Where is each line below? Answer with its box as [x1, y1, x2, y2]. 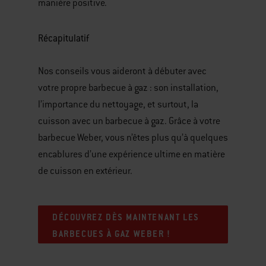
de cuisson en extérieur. [38, 165, 132, 178]
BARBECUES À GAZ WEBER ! [52, 228, 171, 239]
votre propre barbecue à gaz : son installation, [38, 82, 218, 94]
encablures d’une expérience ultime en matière [38, 148, 225, 161]
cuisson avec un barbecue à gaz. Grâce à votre [38, 115, 220, 128]
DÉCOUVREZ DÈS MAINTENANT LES [52, 211, 199, 223]
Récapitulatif [38, 32, 89, 45]
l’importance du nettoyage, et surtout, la [38, 99, 198, 111]
